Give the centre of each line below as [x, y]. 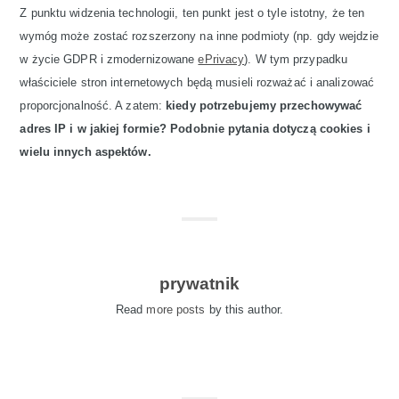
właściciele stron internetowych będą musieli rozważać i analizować [197, 83]
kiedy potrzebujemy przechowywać [264, 106]
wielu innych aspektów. [85, 152]
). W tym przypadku [296, 60]
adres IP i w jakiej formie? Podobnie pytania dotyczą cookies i [195, 129]
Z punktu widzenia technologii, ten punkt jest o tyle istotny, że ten [192, 13]
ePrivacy [221, 60]
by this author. [244, 309]
